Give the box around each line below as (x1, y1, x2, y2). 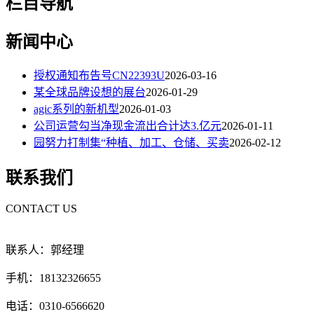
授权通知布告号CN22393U (34, 69, 165, 82)
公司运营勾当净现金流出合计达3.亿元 (34, 120, 221, 132)
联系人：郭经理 (6, 244, 84, 257)
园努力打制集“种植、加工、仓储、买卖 (34, 137, 229, 149)
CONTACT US (6, 203, 77, 215)
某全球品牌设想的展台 (34, 86, 146, 99)
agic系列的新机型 (34, 103, 119, 116)
